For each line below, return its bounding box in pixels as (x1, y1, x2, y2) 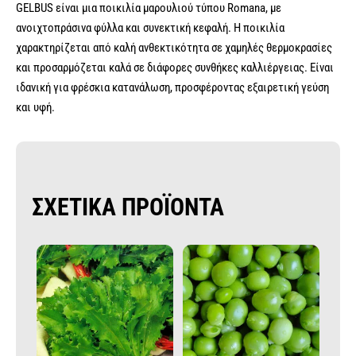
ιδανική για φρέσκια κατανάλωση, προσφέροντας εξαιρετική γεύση (16, 80, 329, 95)
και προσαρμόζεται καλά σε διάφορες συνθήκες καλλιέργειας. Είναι (16, 60, 334, 75)
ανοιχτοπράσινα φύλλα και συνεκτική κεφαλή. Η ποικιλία (16, 21, 284, 36)
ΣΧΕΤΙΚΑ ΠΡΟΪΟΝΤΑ (32, 193, 224, 222)
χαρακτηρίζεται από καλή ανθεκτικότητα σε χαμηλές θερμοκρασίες (16, 41, 332, 56)
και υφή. (16, 100, 55, 115)
